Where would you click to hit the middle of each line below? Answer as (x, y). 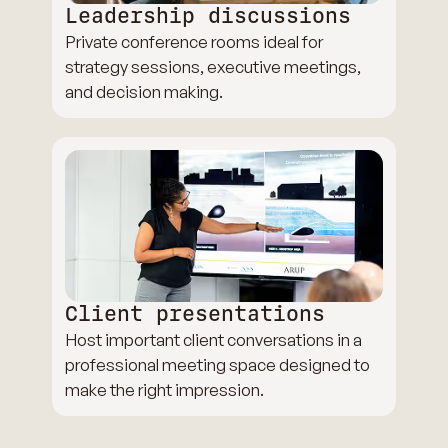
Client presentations (195, 314)
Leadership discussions (208, 16)
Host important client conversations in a (214, 340)
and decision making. (144, 92)
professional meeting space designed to (218, 365)
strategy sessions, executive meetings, (213, 67)
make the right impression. (165, 390)
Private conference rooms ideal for (194, 42)
